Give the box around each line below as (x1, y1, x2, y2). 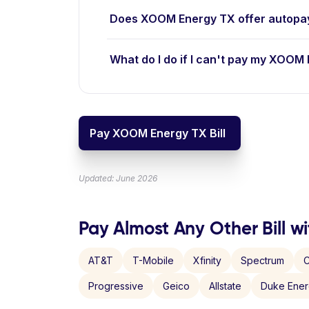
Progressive (88, 280, 143, 292)
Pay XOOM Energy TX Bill (90, 126, 226, 140)
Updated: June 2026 (79, 173, 157, 183)
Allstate (209, 280, 241, 292)
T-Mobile (132, 255, 174, 266)
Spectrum (241, 255, 284, 266)
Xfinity (193, 255, 221, 266)
